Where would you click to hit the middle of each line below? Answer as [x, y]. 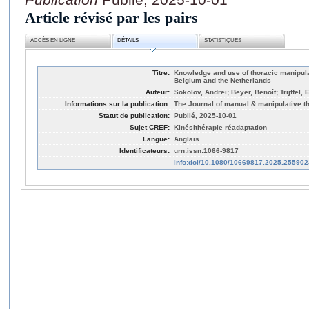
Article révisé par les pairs [111, 17]
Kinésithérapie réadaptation [220, 127]
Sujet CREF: [150, 127]
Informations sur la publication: [117, 103]
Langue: [156, 139]
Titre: [161, 72]
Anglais [187, 139]
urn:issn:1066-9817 [206, 150]
